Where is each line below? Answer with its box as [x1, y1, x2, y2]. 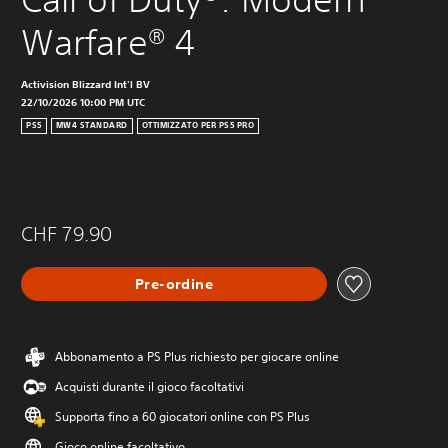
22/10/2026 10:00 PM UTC [21, 95, 145, 110]
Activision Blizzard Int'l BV [21, 77, 150, 92]
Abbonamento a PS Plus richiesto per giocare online [55, 348, 339, 366]
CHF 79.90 [21, 222, 112, 246]
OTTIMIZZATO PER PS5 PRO [141, 120, 254, 133]
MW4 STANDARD [55, 120, 128, 133]
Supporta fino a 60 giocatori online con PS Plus [55, 408, 310, 426]
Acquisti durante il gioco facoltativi [55, 378, 244, 396]
